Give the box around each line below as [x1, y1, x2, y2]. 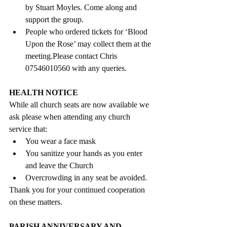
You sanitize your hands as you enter [25, 149, 144, 158]
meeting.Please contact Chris [25, 52, 121, 61]
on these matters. [9, 198, 64, 207]
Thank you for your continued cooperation [9, 185, 147, 195]
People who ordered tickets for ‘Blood [25, 27, 149, 36]
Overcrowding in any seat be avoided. [25, 173, 149, 182]
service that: [9, 125, 49, 134]
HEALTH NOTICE [9, 88, 80, 97]
